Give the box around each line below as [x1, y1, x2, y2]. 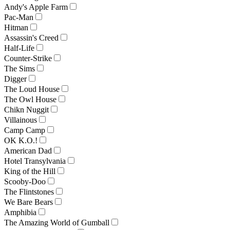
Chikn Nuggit [4, 105, 49, 114]
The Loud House [4, 84, 60, 93]
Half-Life [4, 43, 34, 52]
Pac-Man [4, 12, 33, 22]
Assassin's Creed [4, 33, 59, 42]
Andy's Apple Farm [4, 2, 68, 11]
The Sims [4, 64, 35, 73]
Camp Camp [4, 125, 45, 135]
